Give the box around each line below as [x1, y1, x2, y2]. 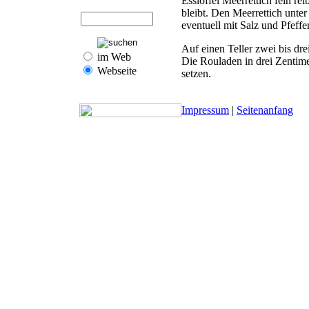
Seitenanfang [237, 104, 293, 116]
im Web [94, 51, 131, 63]
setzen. [181, 67, 211, 79]
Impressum [181, 104, 229, 116]
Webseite [94, 65, 137, 77]
